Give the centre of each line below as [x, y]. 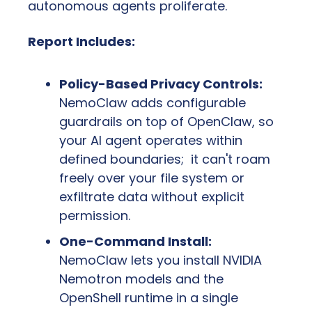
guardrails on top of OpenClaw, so [166, 122]
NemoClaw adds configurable [153, 103]
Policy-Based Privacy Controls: [161, 84]
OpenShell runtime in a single [149, 298]
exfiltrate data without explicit [152, 197]
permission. [95, 216]
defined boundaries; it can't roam [165, 159]
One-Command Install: [135, 242]
